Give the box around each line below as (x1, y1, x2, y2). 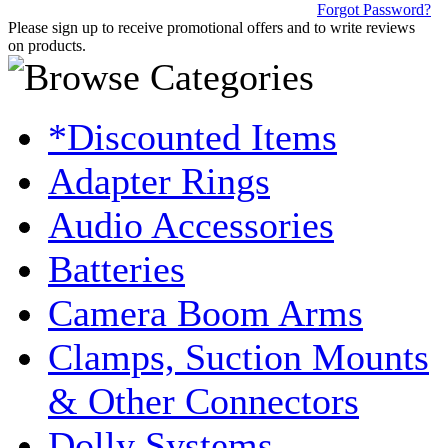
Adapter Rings (48, 160, 270, 202)
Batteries (48, 248, 185, 290)
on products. (8, 37, 86, 54)
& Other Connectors (48, 380, 359, 422)
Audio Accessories (48, 204, 334, 246)
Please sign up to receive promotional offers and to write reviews (8, 19, 415, 36)
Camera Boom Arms (48, 292, 363, 334)
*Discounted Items (48, 116, 337, 158)
